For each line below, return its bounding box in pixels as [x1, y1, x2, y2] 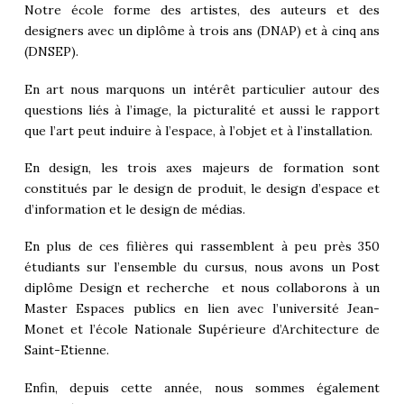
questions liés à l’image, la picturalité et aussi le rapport [23, 101, 381, 118]
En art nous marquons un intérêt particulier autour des [23, 80, 381, 97]
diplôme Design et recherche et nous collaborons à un [23, 280, 381, 297]
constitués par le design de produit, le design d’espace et [23, 179, 381, 197]
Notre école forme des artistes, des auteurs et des [23, 2, 381, 19]
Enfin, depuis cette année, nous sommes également [23, 379, 381, 396]
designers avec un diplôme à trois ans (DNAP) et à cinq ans [23, 23, 381, 40]
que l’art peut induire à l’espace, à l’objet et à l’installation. [23, 122, 372, 139]
